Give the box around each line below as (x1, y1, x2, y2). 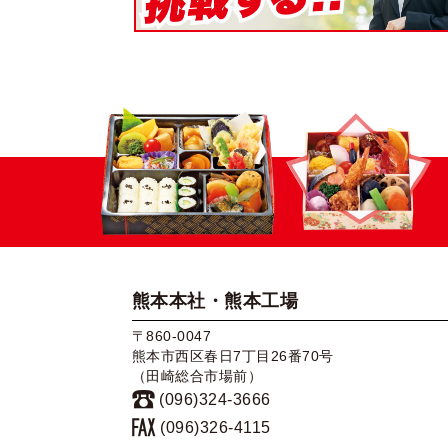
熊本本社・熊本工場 (132, 291, 299, 312)
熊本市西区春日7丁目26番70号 (132, 348, 334, 365)
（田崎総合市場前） (132, 368, 263, 385)
